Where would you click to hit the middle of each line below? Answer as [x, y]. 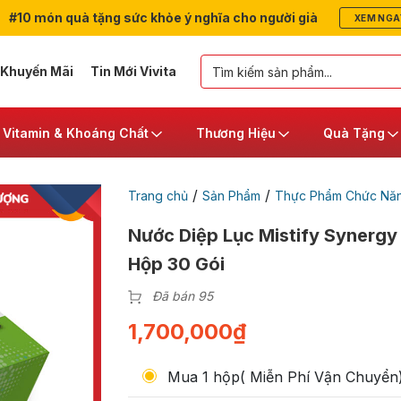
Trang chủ [158, 196]
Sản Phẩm [231, 196]
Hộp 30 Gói [176, 264]
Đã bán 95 [182, 296]
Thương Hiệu [236, 132]
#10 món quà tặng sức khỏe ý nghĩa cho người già [162, 17]
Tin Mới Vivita [133, 71]
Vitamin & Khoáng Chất [76, 132]
